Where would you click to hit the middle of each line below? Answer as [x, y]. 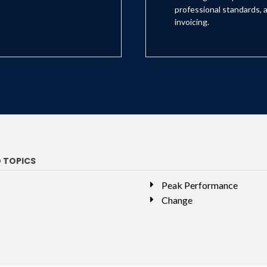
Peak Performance [200, 185]
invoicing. [192, 22]
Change [177, 200]
